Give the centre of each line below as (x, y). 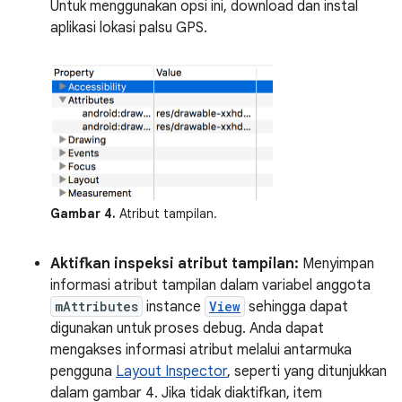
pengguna (83, 371)
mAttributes (96, 306)
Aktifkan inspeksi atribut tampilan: (175, 264)
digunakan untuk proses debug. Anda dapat (187, 328)
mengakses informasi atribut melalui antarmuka (201, 350)
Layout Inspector (171, 371)
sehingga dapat (297, 307)
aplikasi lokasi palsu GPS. (129, 27)
